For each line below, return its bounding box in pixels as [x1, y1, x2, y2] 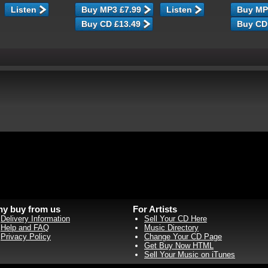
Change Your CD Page [144, 232, 222, 241]
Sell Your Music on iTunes [144, 250, 235, 259]
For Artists [133, 204, 177, 214]
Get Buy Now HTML [144, 241, 214, 250]
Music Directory [144, 223, 199, 232]
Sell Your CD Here [144, 214, 207, 223]
